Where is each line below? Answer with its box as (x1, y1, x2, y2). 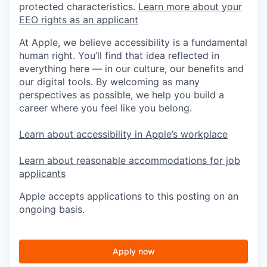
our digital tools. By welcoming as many (19, 75, 200, 88)
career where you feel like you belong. (19, 101, 192, 114)
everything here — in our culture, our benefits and (19, 62, 244, 74)
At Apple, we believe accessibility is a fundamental (19, 36, 247, 48)
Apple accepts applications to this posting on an (19, 190, 238, 202)
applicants (19, 167, 66, 179)
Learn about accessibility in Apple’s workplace (19, 128, 228, 140)
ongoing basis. (19, 203, 85, 215)
